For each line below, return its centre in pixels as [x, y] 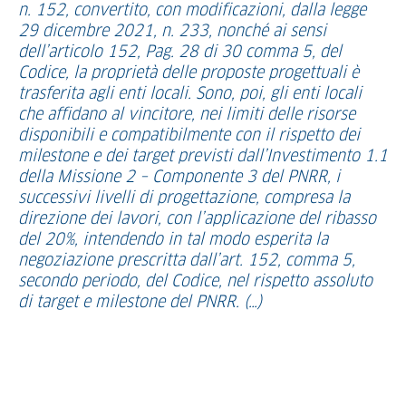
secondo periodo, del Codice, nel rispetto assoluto [195, 282]
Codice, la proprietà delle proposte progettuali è [188, 73]
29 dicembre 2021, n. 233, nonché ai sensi [172, 32]
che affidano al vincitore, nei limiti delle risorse [187, 115]
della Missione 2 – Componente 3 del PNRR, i [179, 178]
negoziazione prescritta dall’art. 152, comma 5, [187, 261]
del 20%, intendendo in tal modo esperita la [173, 240]
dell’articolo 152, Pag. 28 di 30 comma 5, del [180, 53]
